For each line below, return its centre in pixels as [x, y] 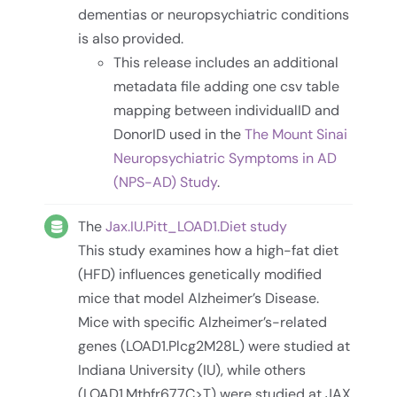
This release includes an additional [226, 62]
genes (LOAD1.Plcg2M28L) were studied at [214, 346]
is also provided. [131, 38]
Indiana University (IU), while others [192, 370]
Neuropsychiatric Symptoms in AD [226, 158]
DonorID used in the [179, 134]
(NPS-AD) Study [166, 182]
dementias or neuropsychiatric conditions [214, 14]
